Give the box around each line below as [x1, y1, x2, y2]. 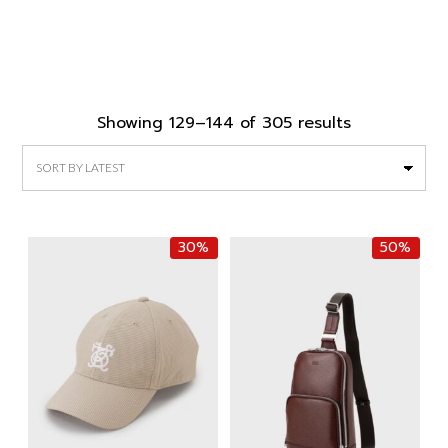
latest [350, 158, 396, 182]
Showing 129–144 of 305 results [97, 111, 351, 135]
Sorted [350, 110, 403, 134]
